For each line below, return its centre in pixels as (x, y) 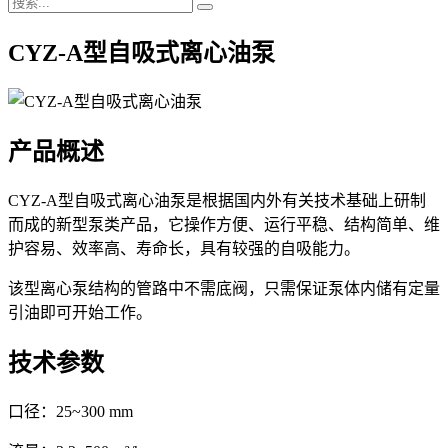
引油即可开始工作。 (80, 312)
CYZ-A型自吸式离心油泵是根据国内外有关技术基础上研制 (217, 200)
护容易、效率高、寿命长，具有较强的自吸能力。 (184, 248)
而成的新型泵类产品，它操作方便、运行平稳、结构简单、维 (224, 224)
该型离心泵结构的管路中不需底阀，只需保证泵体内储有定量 (224, 288)
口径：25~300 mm (70, 411)
